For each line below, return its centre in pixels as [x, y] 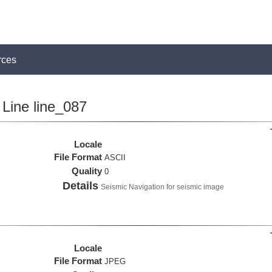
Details [81, 186]
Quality [87, 171]
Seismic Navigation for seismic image [163, 187]
